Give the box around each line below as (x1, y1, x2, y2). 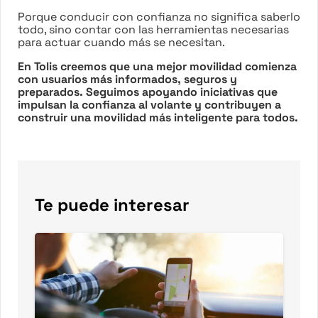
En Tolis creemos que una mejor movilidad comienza (18, 58, 297, 74)
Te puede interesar (35, 194, 190, 216)
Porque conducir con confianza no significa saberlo (18, 9, 300, 24)
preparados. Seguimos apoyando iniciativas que (18, 84, 278, 99)
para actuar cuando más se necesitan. (18, 34, 225, 50)
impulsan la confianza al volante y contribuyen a (18, 97, 281, 112)
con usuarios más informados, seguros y (18, 71, 237, 87)
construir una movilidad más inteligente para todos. (18, 109, 298, 125)
